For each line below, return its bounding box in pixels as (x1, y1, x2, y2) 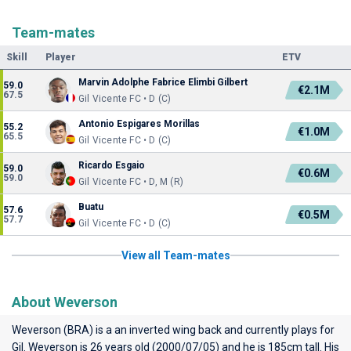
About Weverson (12, 294, 118, 310)
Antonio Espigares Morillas (78, 118, 200, 129)
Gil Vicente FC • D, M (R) (78, 176, 183, 187)
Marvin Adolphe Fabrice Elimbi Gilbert (78, 77, 248, 88)
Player (45, 52, 76, 63)
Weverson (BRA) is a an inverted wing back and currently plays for (12, 324, 335, 336)
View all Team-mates (121, 249, 230, 262)
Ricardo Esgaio (78, 160, 145, 171)
